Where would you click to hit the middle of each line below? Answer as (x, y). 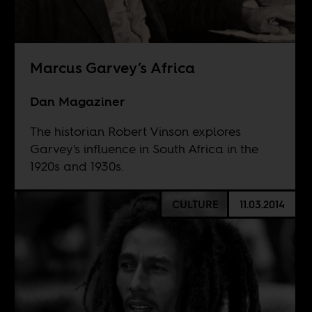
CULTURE (195, 204)
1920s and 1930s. (77, 166)
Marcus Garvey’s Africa (112, 68)
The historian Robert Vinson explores (135, 131)
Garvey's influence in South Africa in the (144, 148)
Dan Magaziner (77, 101)
